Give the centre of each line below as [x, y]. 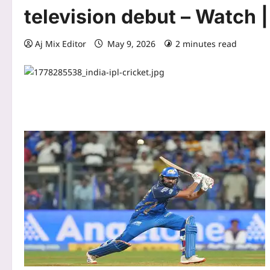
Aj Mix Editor [61, 44]
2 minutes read [206, 44]
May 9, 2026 [131, 44]
